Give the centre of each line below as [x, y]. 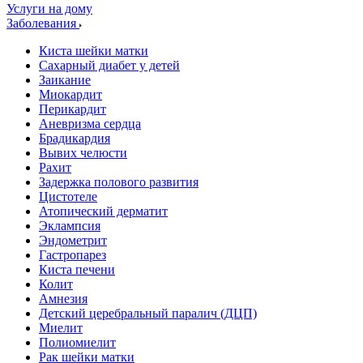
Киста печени [77, 269]
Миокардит [70, 94]
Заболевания [43, 23]
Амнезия [63, 299]
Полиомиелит [77, 342]
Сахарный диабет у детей [109, 65]
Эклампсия [70, 226]
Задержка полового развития [119, 182]
